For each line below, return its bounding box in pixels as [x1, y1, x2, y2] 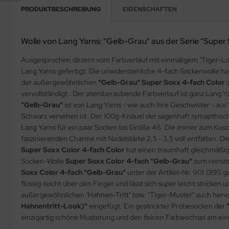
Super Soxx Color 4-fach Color [21, 145, 126, 154]
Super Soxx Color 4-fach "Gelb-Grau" [65, 156, 194, 166]
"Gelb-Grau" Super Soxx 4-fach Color [98, 77, 226, 87]
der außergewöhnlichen [21, 77, 98, 87]
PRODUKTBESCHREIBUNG [21, 5, 101, 13]
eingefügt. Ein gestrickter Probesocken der [87, 201, 226, 211]
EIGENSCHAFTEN [123, 5, 177, 13]
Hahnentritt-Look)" [21, 201, 87, 211]
